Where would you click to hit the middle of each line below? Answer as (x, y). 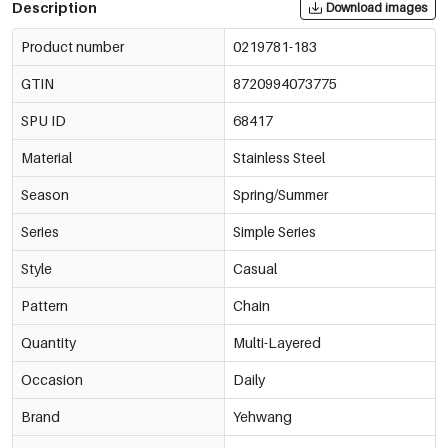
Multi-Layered (276, 343)
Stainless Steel (278, 158)
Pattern (44, 306)
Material (46, 158)
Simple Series (274, 232)
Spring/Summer (280, 195)
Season (45, 195)
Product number (72, 47)
